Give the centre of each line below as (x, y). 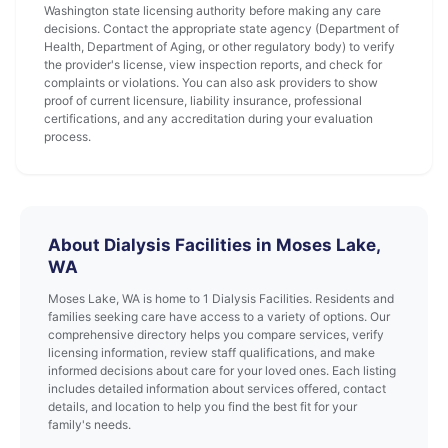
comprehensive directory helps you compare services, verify (216, 334)
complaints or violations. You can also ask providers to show (211, 82)
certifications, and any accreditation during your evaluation (208, 118)
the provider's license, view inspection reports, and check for (213, 64)
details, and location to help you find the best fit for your (202, 406)
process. (67, 136)
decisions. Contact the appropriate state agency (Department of (221, 28)
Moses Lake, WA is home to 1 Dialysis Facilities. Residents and (221, 298)
